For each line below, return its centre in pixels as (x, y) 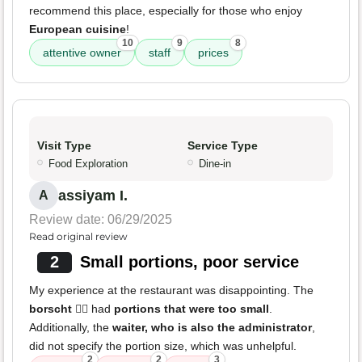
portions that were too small (192, 309)
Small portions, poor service (189, 262)
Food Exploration (88, 164)
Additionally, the (71, 328)
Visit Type (64, 146)
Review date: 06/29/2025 (101, 220)
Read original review (78, 237)
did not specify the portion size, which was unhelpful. (163, 346)
